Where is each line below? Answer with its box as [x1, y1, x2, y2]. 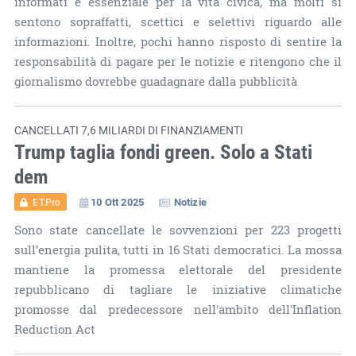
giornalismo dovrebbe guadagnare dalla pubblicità [14, 72, 297, 90]
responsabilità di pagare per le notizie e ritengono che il [14, 52, 342, 70]
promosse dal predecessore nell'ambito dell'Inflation [14, 300, 342, 318]
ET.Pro [33, 195, 61, 208]
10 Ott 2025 [90, 194, 145, 209]
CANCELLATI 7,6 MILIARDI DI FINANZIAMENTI [14, 122, 243, 137]
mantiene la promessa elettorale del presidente [14, 261, 342, 278]
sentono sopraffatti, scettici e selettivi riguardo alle [14, 13, 342, 30]
